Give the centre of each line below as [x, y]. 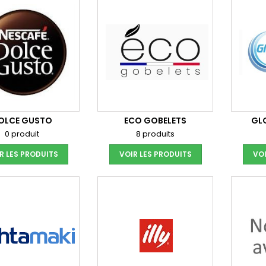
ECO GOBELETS [155, 121]
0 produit [22, 134]
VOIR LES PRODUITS [155, 154]
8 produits [155, 134]
